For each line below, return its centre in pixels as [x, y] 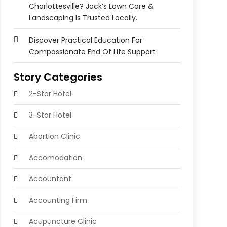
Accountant [50, 179]
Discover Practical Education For [85, 40]
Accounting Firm [58, 200]
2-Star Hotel [50, 94]
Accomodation [55, 158]
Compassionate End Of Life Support [92, 52]
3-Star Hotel [50, 115]
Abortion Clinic [54, 137]
